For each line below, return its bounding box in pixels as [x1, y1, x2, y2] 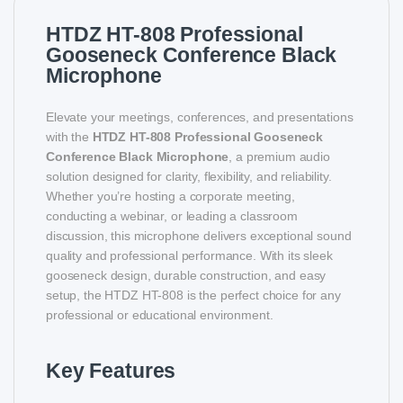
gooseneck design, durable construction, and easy [46, 267, 327, 282]
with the [46, 129, 93, 144]
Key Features [46, 358, 176, 382]
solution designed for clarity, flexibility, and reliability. [46, 168, 332, 184]
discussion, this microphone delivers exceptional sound [46, 228, 352, 243]
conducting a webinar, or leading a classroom [46, 208, 298, 223]
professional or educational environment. [46, 307, 273, 322]
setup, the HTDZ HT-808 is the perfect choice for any [46, 287, 341, 302]
